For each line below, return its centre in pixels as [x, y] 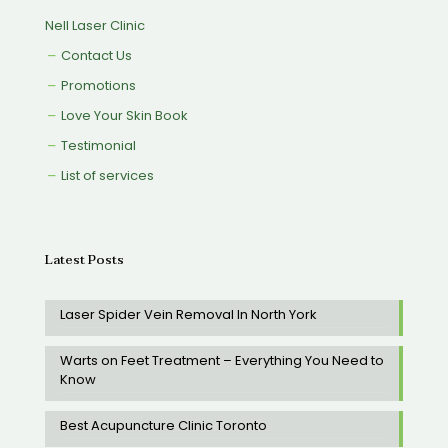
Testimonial [97, 146]
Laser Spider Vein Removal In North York [188, 315]
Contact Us [95, 56]
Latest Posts [84, 260]
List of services [106, 176]
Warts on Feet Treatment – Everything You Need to [222, 361]
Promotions [97, 86]
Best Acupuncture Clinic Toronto [163, 426]
